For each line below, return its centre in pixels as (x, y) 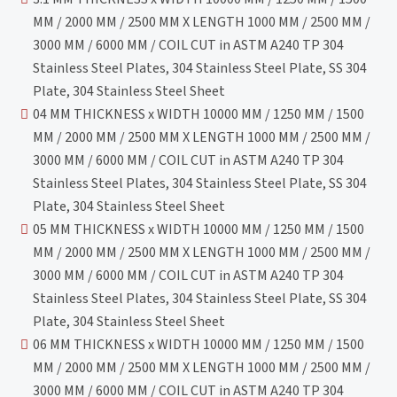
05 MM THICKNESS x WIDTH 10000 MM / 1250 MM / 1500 (199, 229)
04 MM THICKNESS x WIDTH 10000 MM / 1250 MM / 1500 (199, 114)
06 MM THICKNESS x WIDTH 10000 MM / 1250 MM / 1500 (199, 344)
